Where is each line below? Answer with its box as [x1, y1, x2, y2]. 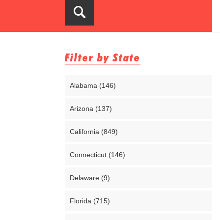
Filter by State [65, 51, 140, 64]
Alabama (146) [70, 82, 116, 89]
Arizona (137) [70, 105, 112, 112]
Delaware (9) [70, 174, 110, 182]
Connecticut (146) [70, 151, 125, 159]
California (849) [70, 128, 118, 136]
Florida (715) [70, 197, 110, 205]
